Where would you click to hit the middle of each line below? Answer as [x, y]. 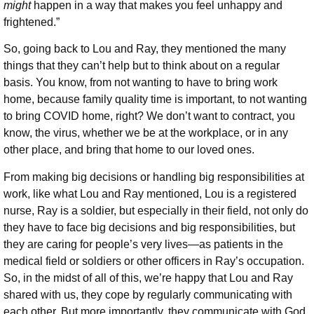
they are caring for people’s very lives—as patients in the [143, 244]
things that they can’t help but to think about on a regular [142, 66]
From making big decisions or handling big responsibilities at [154, 177]
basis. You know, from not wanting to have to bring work [141, 83]
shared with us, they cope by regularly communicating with [148, 294]
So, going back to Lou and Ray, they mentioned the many [145, 49]
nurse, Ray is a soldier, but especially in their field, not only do [156, 210]
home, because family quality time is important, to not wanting [155, 100]
